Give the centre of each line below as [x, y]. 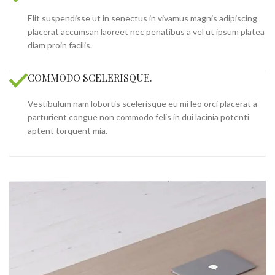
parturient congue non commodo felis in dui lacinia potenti [138, 117]
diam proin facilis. [60, 45]
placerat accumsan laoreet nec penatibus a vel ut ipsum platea [146, 32]
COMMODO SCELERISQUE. [90, 78]
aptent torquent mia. [68, 131]
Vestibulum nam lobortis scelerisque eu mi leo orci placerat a [142, 104]
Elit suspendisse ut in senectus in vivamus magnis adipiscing [142, 18]
